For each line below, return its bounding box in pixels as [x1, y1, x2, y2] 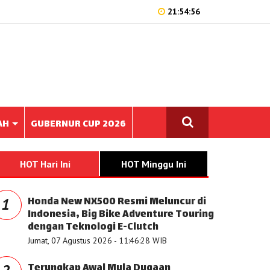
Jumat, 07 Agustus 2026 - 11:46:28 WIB [28, 235, 167, 246]
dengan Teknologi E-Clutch [28, 219, 159, 236]
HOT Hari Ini [20, 158, 71, 170]
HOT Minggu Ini [121, 158, 186, 170]
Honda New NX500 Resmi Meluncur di [28, 193, 206, 211]
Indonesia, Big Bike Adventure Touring [28, 206, 214, 224]
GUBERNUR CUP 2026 [31, 116, 126, 133]
